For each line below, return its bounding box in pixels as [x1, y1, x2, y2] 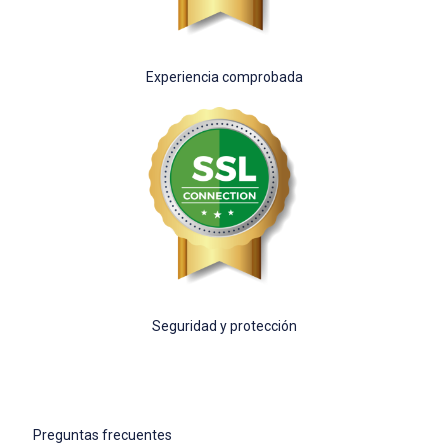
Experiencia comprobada [145, 69, 303, 86]
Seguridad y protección [151, 318, 297, 335]
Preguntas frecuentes [33, 427, 172, 444]
